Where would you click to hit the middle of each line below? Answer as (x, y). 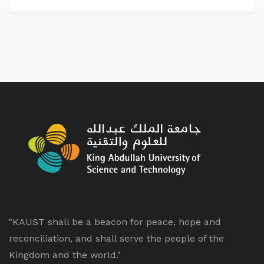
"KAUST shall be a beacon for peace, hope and (115, 222)
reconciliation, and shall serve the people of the (116, 238)
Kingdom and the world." (65, 255)
